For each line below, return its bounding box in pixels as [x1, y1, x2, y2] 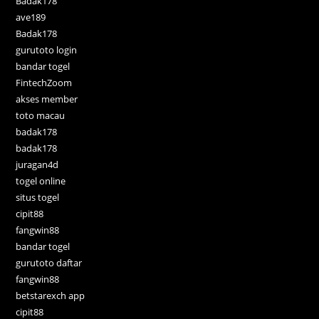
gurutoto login [16, 43, 78, 56]
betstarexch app [16, 288, 85, 302]
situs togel [16, 190, 60, 204]
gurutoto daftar [16, 256, 83, 269]
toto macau [16, 108, 66, 122]
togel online [16, 174, 66, 187]
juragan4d [16, 157, 59, 171]
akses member [16, 92, 78, 105]
